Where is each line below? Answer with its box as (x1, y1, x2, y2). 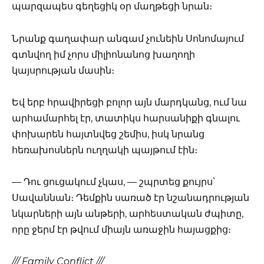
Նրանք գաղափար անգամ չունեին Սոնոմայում (12, 32, 244, 44)
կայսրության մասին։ (12, 64, 114, 76)
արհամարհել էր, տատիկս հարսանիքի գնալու (12, 112, 240, 124)
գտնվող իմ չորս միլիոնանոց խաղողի (12, 48, 195, 60)
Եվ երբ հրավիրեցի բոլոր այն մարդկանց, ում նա (12, 96, 247, 108)
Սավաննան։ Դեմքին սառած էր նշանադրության (12, 192, 249, 203)
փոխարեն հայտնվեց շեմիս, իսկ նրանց (12, 128, 204, 140)
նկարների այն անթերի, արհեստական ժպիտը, (12, 207, 243, 219)
